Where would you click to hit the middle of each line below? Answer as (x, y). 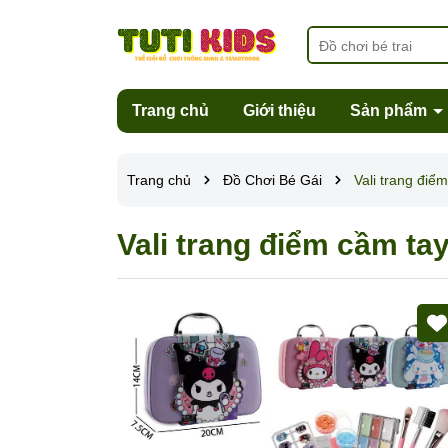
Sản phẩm (390, 110)
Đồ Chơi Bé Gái (272, 180)
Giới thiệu (279, 110)
